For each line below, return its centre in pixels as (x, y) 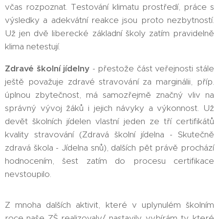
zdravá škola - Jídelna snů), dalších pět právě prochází (109, 147)
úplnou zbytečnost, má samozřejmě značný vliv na (109, 95)
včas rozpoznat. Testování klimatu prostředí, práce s (109, 7)
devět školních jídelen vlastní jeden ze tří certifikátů (109, 121)
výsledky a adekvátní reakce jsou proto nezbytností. (109, 20)
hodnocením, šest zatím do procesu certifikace (109, 161)
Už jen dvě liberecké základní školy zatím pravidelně (109, 33)
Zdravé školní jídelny (47, 68)
